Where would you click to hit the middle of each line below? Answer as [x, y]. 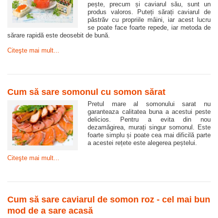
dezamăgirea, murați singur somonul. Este [149, 127]
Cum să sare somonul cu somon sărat [86, 92]
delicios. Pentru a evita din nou [149, 120]
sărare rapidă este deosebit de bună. [59, 36]
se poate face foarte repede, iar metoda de [149, 28]
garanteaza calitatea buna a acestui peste [149, 112]
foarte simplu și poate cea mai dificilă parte [149, 135]
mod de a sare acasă [50, 211]
